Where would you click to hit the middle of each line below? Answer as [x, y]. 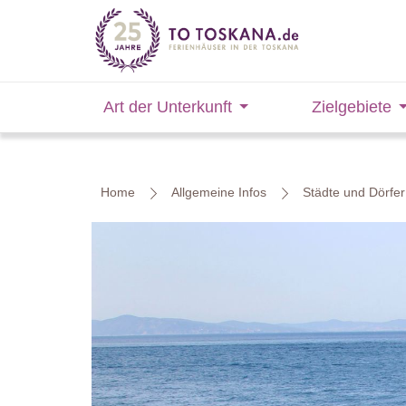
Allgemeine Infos [219, 192]
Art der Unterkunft [167, 107]
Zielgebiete [351, 107]
